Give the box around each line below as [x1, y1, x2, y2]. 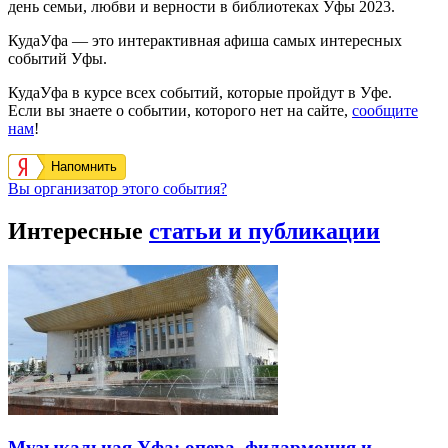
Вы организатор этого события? [8, 179, 227, 197]
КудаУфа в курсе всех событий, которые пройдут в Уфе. [8, 83, 392, 101]
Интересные [8, 217, 149, 244]
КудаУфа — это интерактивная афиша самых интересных [8, 31, 402, 49]
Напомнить [51, 158, 117, 174]
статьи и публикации [149, 217, 380, 244]
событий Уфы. [8, 49, 107, 67]
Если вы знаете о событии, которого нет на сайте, [8, 101, 352, 119]
